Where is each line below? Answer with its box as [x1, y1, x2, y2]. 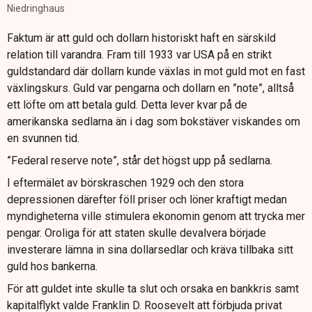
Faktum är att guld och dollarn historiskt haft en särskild [7, 31, 276, 45]
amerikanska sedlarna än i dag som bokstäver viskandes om [7, 115, 300, 129]
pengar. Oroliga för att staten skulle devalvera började [7, 226, 266, 240]
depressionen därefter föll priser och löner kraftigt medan [7, 193, 287, 207]
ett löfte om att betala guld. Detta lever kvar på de [7, 98, 247, 112]
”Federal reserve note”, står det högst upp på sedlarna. [7, 154, 272, 168]
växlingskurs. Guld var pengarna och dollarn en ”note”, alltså [7, 81, 294, 95]
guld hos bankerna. [7, 260, 97, 274]
